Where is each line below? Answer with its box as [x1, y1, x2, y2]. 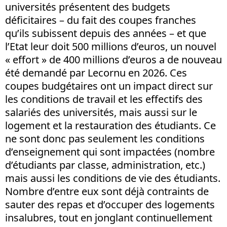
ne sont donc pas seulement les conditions [5, 131, 205, 145]
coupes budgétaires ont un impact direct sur [5, 79, 213, 93]
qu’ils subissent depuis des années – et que [5, 26, 206, 40]
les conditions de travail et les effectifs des [5, 92, 203, 106]
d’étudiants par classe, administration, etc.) [5, 158, 205, 172]
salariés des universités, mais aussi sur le [5, 105, 197, 119]
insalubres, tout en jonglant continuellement [5, 210, 212, 224]
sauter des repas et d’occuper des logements [5, 197, 215, 211]
